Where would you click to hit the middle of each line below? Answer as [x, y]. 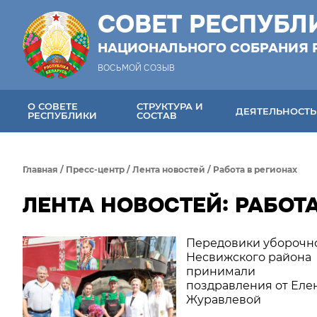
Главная [40, 169]
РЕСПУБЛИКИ [62, 115]
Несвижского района [248, 257]
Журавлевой [223, 300]
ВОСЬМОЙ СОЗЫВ [136, 68]
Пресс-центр [95, 169]
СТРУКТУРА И [170, 106]
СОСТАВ [157, 115]
